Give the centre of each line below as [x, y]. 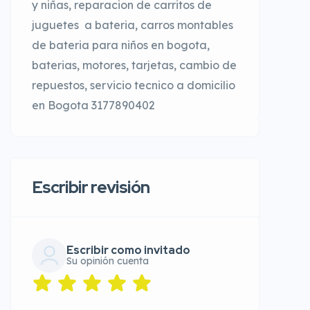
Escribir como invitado [128, 250]
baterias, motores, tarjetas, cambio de [134, 65]
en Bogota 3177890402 [93, 106]
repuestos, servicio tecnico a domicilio [134, 85]
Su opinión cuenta [108, 261]
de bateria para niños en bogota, [121, 45]
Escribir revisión [91, 188]
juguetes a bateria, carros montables [133, 25]
